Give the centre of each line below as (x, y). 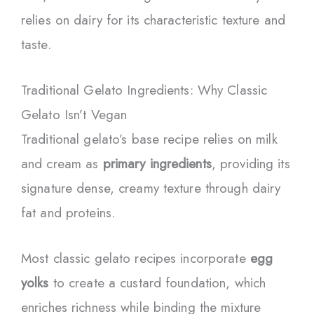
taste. (36, 44)
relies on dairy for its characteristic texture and (153, 20)
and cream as (62, 163)
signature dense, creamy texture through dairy (151, 188)
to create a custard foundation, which (157, 283)
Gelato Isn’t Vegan (74, 114)
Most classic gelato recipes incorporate (136, 259)
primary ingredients (157, 163)
